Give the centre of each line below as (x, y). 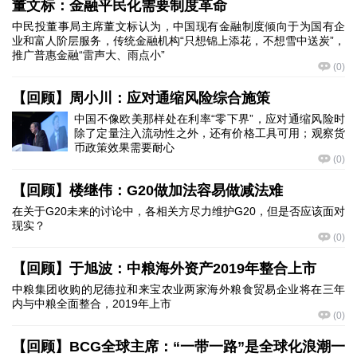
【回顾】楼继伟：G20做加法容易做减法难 (147, 190)
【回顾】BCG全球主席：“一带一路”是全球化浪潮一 (178, 347)
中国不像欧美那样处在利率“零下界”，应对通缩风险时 (210, 119)
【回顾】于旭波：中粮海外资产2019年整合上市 (164, 269)
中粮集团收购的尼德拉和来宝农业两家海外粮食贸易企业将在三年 (178, 289)
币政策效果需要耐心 (124, 147)
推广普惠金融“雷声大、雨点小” (88, 55)
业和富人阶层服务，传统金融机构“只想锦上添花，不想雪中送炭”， (178, 41)
